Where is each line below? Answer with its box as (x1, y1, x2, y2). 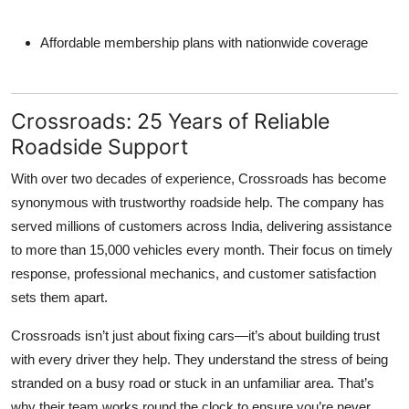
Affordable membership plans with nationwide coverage (40, 35, 368, 51)
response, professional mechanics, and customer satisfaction (11, 266, 376, 282)
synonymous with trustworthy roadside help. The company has (11, 194, 384, 211)
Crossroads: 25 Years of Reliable (11, 108, 330, 135)
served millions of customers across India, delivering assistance (11, 218, 392, 235)
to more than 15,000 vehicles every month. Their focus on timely (11, 242, 393, 258)
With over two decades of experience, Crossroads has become (11, 171, 386, 187)
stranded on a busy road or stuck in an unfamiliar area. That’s (11, 375, 374, 392)
